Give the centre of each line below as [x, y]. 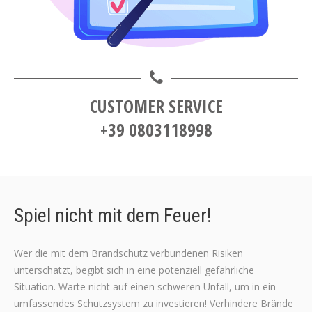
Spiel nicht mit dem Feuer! [112, 216]
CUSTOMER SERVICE [156, 106]
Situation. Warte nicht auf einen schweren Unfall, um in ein [145, 287]
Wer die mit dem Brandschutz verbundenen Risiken [128, 253]
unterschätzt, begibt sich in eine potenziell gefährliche [134, 270]
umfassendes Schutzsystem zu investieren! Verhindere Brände [154, 303]
